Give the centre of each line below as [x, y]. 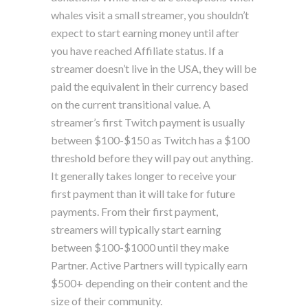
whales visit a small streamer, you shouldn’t [150, 14]
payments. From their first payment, [134, 211]
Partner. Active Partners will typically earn [149, 265]
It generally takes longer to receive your [144, 175]
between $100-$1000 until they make [140, 247]
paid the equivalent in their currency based [150, 86]
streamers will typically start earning [136, 229]
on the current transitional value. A [131, 104]
